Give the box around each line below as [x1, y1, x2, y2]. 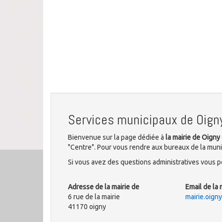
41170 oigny [68, 203, 106, 211]
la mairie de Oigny [166, 133, 220, 141]
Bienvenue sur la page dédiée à [68, 133, 166, 141]
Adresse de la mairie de [68, 183, 139, 191]
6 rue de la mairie [68, 193, 120, 201]
